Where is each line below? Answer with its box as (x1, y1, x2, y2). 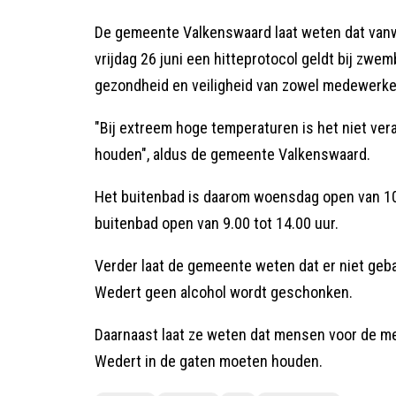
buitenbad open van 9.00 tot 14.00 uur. (95, 213, 339, 232)
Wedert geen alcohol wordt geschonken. (95, 282, 356, 301)
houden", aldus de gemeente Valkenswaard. (95, 144, 370, 164)
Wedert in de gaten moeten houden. (95, 351, 323, 370)
